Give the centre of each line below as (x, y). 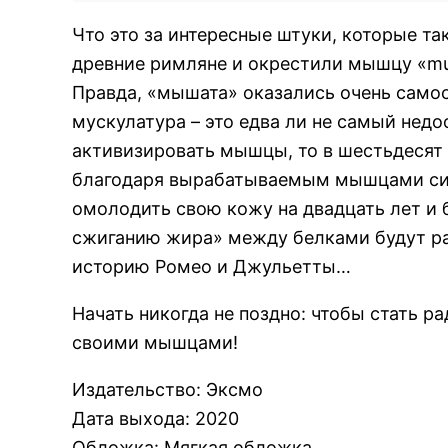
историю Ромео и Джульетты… (211, 266)
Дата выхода (128, 418)
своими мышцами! (155, 342)
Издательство (134, 389)
